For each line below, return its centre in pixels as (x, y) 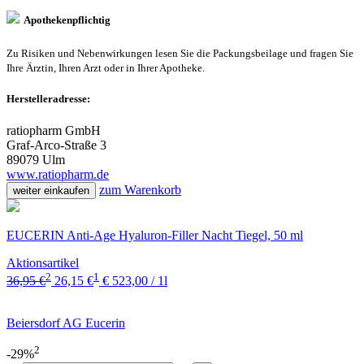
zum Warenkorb (140, 189)
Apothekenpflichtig (65, 20)
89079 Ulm (36, 159)
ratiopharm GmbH (54, 130)
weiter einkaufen (51, 190)
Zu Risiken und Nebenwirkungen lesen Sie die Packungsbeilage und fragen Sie (180, 53)
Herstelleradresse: (48, 98)
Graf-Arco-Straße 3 (56, 145)
